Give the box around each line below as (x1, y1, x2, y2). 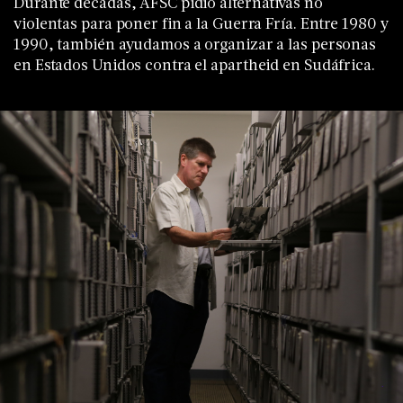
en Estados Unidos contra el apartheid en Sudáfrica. (13, 54, 375, 75)
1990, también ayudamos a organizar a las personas (13, 33, 377, 54)
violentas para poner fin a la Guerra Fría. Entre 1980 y (13, 13, 389, 33)
